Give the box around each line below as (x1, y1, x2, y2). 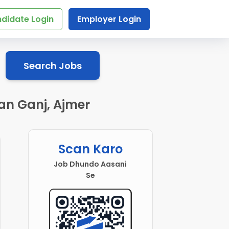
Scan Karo (58, 141, 123, 158)
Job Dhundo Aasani (54, 159, 127, 170)
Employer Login (77, 13, 141, 25)
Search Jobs (23, 59, 82, 72)
